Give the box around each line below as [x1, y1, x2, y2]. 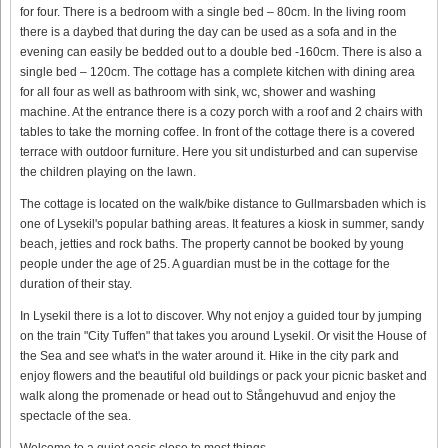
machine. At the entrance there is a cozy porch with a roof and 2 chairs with [20, 104, 423, 119]
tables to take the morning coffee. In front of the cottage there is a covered [20, 124, 415, 139]
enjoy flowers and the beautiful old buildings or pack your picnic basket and [20, 368, 427, 383]
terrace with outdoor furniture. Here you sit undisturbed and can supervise [20, 144, 418, 159]
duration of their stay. [20, 276, 132, 291]
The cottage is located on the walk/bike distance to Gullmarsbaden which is [20, 196, 426, 211]
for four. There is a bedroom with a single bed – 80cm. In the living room [20, 4, 406, 19]
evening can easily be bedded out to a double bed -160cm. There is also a [20, 44, 422, 59]
